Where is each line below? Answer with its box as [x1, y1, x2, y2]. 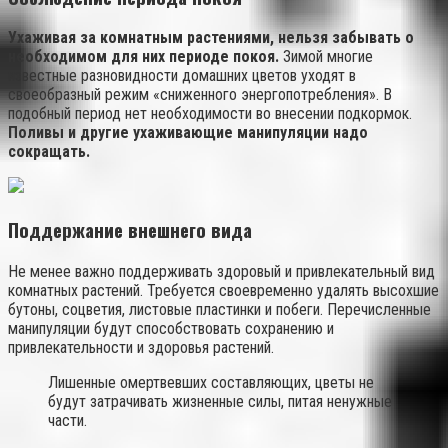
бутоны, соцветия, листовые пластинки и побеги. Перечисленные [8, 299, 431, 319]
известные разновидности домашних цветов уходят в [8, 66, 356, 86]
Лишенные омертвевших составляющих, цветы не [48, 372, 374, 392]
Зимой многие [279, 47, 373, 67]
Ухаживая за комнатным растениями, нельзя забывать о [8, 28, 414, 48]
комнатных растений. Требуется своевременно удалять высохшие [8, 280, 439, 300]
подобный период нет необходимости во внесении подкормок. [8, 104, 412, 124]
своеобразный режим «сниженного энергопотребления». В [8, 85, 392, 105]
